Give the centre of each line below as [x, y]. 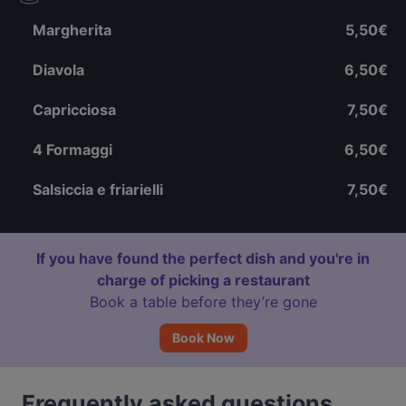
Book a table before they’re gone [203, 302]
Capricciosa [74, 110]
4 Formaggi [72, 150]
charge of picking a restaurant [203, 280]
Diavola [58, 70]
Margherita [72, 30]
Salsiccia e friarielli [98, 189]
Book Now [203, 338]
